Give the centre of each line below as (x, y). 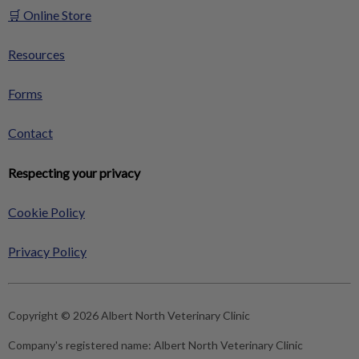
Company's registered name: (81, 345)
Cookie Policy (46, 212)
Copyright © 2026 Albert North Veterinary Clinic (129, 315)
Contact (30, 133)
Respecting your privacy (74, 173)
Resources (36, 54)
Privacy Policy (47, 251)
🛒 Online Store (50, 15)
